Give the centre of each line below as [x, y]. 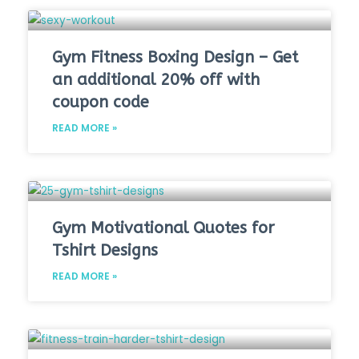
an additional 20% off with [156, 79]
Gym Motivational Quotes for [163, 228]
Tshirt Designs [105, 250]
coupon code [101, 102]
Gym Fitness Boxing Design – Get [175, 57]
